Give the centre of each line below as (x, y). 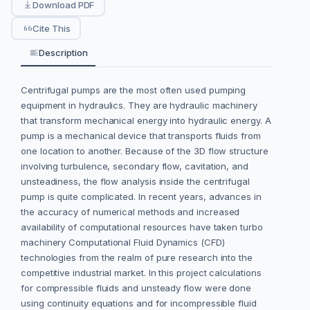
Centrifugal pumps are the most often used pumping (134, 90)
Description (63, 53)
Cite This (52, 28)
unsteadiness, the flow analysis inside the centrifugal (135, 182)
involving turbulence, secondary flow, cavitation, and (135, 166)
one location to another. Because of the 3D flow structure (145, 151)
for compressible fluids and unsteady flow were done (136, 288)
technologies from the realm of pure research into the (137, 258)
